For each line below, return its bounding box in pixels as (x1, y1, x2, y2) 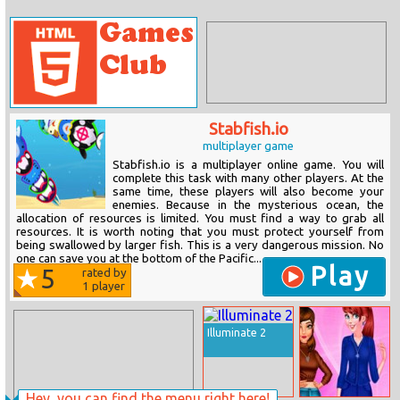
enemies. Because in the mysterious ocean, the (112, 198, 384, 212)
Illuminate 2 (207, 327, 266, 338)
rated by (82, 266, 127, 279)
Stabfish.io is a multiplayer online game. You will (112, 158, 384, 171)
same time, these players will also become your (112, 185, 384, 198)
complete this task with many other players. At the (112, 171, 384, 185)
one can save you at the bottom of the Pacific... (16, 252, 262, 265)
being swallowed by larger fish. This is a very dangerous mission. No (16, 238, 384, 252)
